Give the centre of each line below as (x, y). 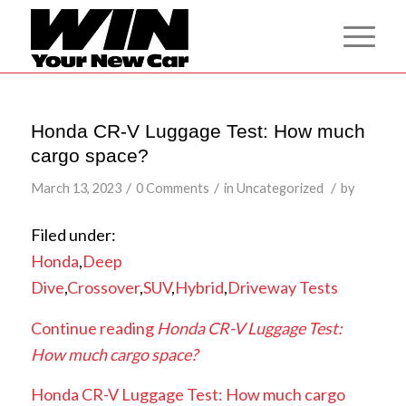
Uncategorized (280, 188)
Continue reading (93, 328)
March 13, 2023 (76, 188)
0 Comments (172, 188)
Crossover (103, 288)
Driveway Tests (282, 288)
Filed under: (73, 235)
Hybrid (199, 288)
